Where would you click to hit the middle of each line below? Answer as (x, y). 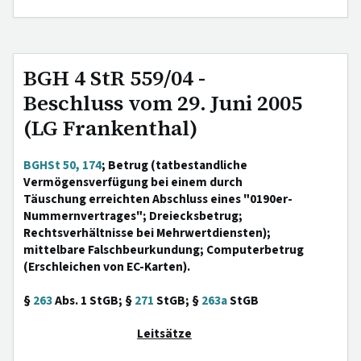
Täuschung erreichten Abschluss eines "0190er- (158, 199)
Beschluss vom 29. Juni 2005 (163, 103)
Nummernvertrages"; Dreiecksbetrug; (133, 216)
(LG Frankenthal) (111, 128)
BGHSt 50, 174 (62, 165)
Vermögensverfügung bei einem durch (133, 182)
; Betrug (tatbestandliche (174, 165)
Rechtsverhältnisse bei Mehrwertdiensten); (147, 233)
